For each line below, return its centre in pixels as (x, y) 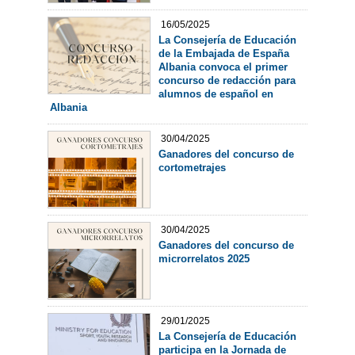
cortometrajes (192, 167)
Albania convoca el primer (223, 67)
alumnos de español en (216, 94)
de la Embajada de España (223, 54)
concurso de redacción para (227, 81)
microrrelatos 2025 (204, 258)
